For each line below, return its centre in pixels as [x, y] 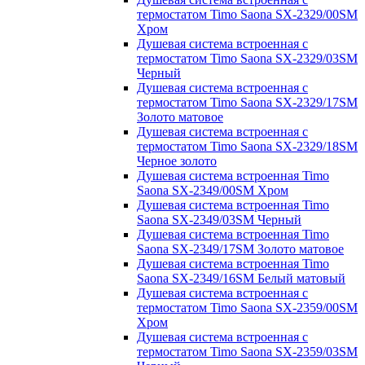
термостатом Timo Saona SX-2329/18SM [247, 146]
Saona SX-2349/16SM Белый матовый [241, 278]
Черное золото [177, 161]
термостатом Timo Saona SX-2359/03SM [247, 351]
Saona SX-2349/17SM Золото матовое [240, 248]
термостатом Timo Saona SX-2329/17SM [247, 102]
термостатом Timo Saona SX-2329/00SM [247, 14]
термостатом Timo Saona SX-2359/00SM [247, 307]
